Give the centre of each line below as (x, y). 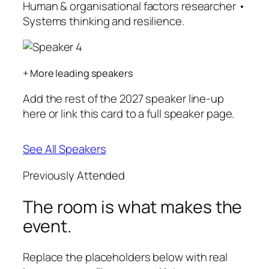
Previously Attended (74, 175)
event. (47, 226)
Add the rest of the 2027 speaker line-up (123, 99)
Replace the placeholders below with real (125, 257)
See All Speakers (65, 149)
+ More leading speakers (78, 73)
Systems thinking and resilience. (104, 21)
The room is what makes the (133, 207)
